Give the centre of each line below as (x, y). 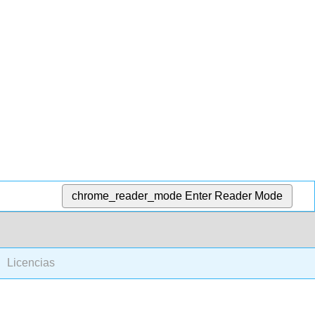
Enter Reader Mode (234, 195)
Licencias (29, 263)
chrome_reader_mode (127, 195)
